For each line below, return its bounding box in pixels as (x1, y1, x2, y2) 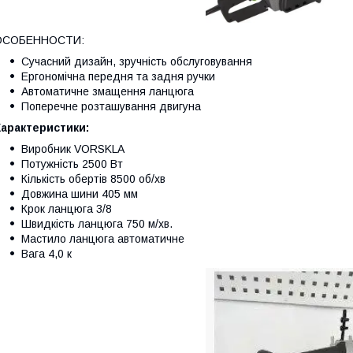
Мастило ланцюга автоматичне (21, 232, 184, 246)
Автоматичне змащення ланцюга (21, 85, 194, 98)
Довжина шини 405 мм (21, 188, 138, 201)
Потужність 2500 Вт (21, 158, 123, 171)
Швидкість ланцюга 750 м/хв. (21, 217, 173, 231)
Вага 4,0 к (21, 247, 72, 261)
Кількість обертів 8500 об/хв (21, 173, 165, 186)
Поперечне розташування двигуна (21, 100, 201, 113)
